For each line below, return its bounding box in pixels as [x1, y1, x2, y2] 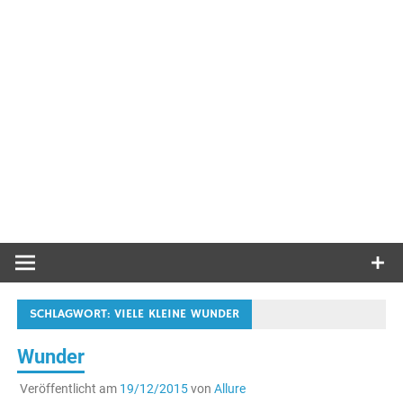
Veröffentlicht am [19, 381, 120, 397]
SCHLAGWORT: [30, 306, 115, 323]
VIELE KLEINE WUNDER [114, 306, 240, 323]
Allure [213, 381, 246, 397]
